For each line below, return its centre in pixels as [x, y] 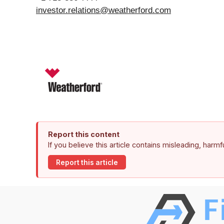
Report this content [84, 134]
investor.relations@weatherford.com [103, 10]
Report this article [87, 162]
